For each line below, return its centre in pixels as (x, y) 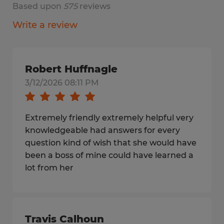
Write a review (45, 25)
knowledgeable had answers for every (102, 130)
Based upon (38, 6)
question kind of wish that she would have (111, 143)
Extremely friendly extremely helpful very (109, 118)
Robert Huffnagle (71, 69)
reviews (94, 6)
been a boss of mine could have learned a (109, 155)
